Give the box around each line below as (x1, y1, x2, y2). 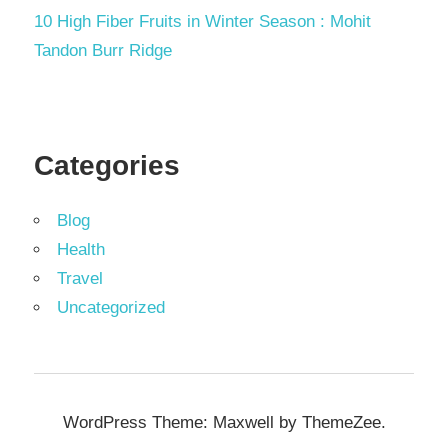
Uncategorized (57, 297, 165, 317)
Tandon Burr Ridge (34, 41, 172, 61)
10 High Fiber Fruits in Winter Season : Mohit (34, 12, 371, 32)
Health (57, 239, 105, 259)
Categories (34, 149, 180, 181)
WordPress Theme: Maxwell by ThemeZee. (62, 412, 386, 432)
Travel (57, 268, 103, 288)
